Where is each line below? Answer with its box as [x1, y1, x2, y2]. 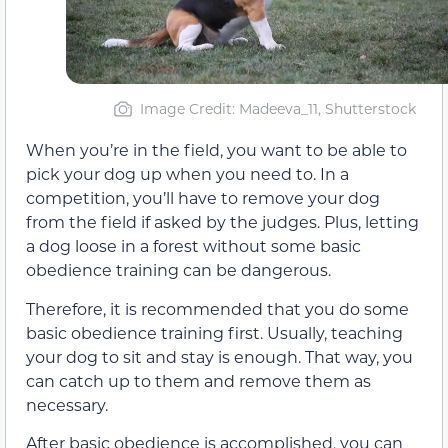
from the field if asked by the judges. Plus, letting [26, 211, 419, 233]
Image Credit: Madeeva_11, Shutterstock [139, 99, 416, 119]
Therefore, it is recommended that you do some [26, 297, 409, 319]
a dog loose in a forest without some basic [26, 235, 361, 257]
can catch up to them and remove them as [26, 369, 371, 391]
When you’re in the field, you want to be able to [26, 139, 407, 161]
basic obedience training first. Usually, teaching [26, 321, 403, 343]
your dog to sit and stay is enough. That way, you [26, 345, 413, 367]
